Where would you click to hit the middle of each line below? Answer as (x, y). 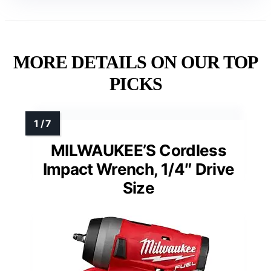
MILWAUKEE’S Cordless (138, 150)
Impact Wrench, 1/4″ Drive (139, 169)
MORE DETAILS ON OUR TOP (135, 62)
